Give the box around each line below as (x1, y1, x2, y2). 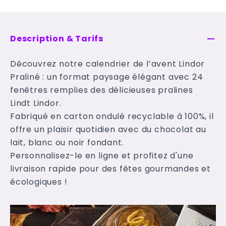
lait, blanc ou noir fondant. (10, 137, 124, 148)
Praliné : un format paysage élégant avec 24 (10, 71, 203, 83)
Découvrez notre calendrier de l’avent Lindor (10, 58, 205, 70)
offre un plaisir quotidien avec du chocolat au (10, 124, 206, 135)
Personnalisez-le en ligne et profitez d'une (10, 150, 194, 161)
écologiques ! (10, 176, 68, 188)
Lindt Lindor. (10, 97, 62, 109)
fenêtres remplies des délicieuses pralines (10, 84, 193, 96)
